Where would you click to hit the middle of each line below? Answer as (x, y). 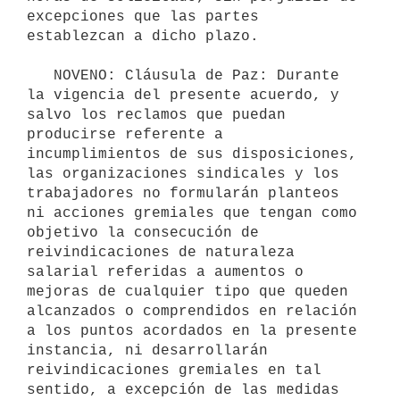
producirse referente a (125, 134)
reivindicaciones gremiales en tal (174, 370)
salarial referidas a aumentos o (165, 272)
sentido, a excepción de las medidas (183, 390)
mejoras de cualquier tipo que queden (187, 292)
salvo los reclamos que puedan (156, 115)
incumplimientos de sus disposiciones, (192, 154)
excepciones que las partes (143, 17)
